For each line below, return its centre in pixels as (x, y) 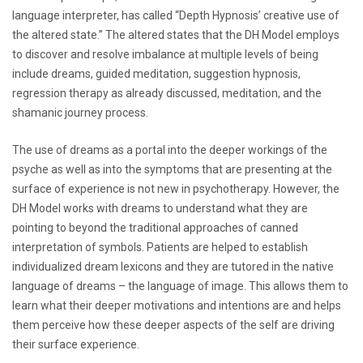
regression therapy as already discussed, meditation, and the (167, 93)
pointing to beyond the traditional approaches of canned (155, 227)
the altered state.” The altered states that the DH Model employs (176, 34)
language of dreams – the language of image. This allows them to (180, 286)
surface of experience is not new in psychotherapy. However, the (176, 188)
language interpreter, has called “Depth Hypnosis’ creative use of (176, 15)
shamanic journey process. (80, 112)
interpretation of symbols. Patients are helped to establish (160, 247)
